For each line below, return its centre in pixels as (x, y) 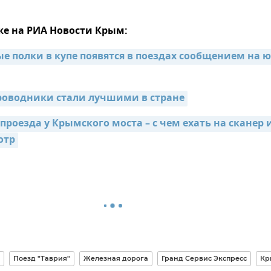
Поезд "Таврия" (41, 258)
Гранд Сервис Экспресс (204, 258)
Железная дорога (116, 258)
